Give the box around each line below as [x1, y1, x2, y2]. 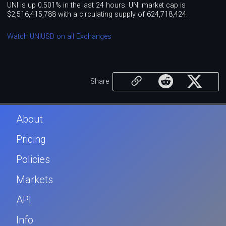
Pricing [16, 133, 46, 146]
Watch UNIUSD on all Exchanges [7, 32, 112, 41]
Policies [16, 153, 50, 166]
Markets [16, 174, 53, 186]
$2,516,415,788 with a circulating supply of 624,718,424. [7, 10, 188, 19]
